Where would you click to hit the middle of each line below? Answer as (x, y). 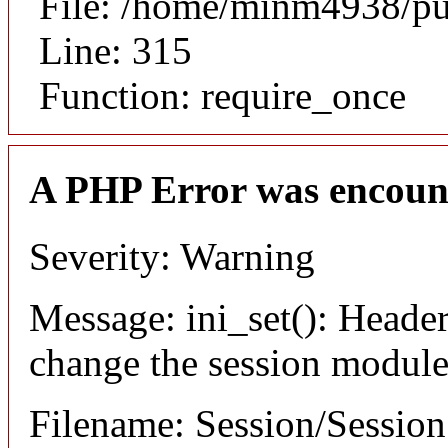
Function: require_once (222, 96)
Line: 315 (115, 51)
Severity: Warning (172, 256)
